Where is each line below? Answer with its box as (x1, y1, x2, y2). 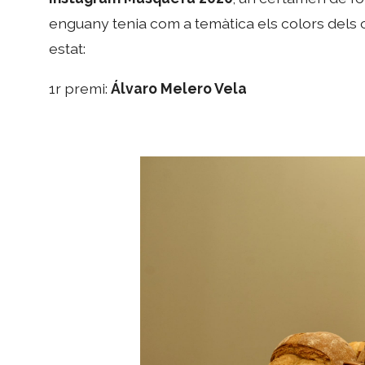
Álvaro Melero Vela (111, 79, 248, 97)
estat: (49, 40, 86, 57)
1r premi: (49, 79, 112, 97)
